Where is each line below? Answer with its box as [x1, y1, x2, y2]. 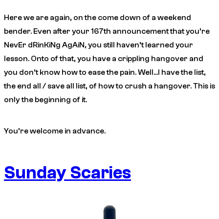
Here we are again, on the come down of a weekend [4, 13, 191, 22]
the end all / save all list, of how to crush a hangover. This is [4, 82, 215, 91]
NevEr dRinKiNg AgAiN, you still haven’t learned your [4, 41, 193, 50]
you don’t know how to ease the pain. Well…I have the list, [4, 68, 206, 77]
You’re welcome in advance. [4, 127, 106, 136]
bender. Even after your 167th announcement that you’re [4, 27, 210, 36]
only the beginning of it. [4, 95, 88, 105]
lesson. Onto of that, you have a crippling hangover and [4, 54, 203, 64]
